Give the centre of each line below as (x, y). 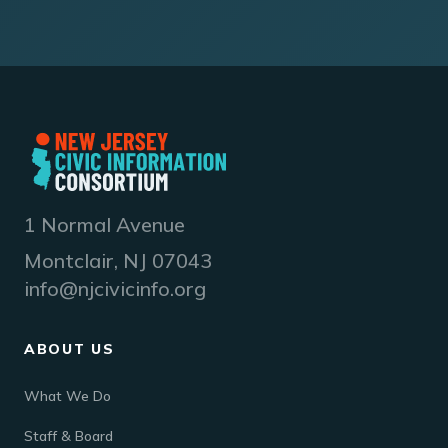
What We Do (67, 396)
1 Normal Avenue (104, 224)
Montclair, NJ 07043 (118, 260)
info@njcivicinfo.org (115, 288)
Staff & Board (68, 436)
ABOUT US (69, 349)
